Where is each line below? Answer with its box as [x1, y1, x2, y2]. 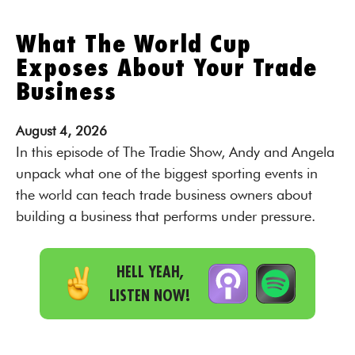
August [16, 123, 55, 139]
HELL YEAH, [116, 261, 184, 281]
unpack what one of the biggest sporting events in [16, 165, 318, 181]
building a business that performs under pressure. [16, 208, 315, 224]
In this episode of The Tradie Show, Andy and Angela [16, 143, 334, 160]
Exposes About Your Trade [16, 56, 317, 80]
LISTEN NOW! [109, 285, 190, 305]
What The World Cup [16, 32, 251, 56]
